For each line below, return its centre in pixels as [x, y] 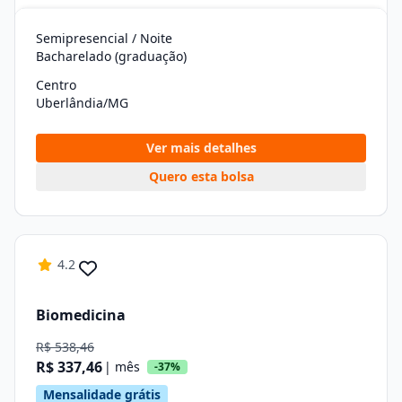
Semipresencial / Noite [104, 38]
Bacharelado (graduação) [111, 56]
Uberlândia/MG [82, 103]
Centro [56, 85]
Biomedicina [81, 315]
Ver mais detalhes [201, 148]
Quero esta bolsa [201, 176]
